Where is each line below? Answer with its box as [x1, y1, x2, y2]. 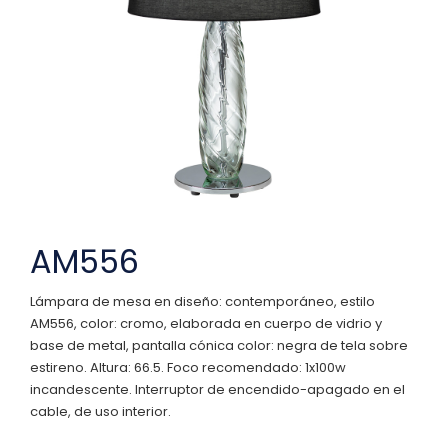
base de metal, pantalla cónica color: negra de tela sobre [30, 335, 408, 355]
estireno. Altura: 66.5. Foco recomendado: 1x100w [30, 357, 346, 377]
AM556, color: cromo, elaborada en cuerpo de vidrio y [30, 313, 382, 333]
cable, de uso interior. [30, 401, 171, 421]
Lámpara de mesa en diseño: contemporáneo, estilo [30, 291, 375, 311]
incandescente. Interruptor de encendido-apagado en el [30, 379, 405, 399]
